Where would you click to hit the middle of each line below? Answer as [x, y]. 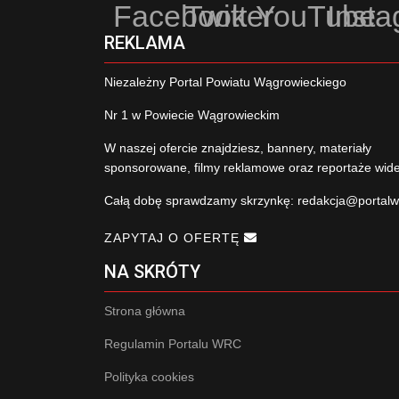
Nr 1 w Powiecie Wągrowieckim [192, 114]
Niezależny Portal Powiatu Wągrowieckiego [225, 81]
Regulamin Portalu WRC [173, 343]
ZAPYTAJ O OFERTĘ [174, 237]
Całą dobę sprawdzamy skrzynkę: [201, 200]
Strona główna [145, 310]
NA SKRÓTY [152, 271]
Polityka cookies [149, 376]
